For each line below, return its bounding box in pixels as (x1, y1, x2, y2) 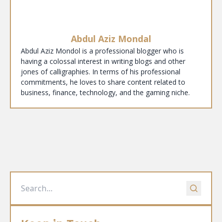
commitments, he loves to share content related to (21, 77, 185, 87)
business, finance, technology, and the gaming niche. (21, 88, 190, 98)
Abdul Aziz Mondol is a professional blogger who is (21, 46, 184, 56)
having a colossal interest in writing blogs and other (21, 56, 185, 66)
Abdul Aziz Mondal (71, 33, 151, 45)
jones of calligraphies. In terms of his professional (21, 67, 180, 77)
